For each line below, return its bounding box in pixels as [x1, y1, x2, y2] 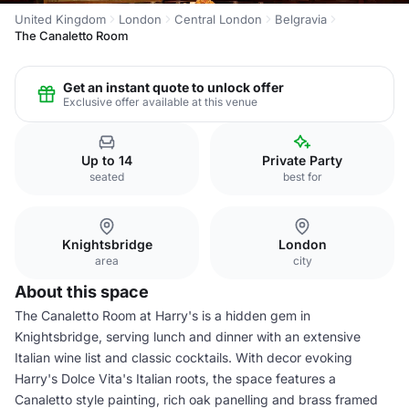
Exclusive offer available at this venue [63, 94, 257, 109]
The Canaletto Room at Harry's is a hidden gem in [15, 308, 310, 323]
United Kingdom [15, 12, 106, 26]
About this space [15, 282, 149, 301]
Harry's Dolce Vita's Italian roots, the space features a [15, 371, 336, 386]
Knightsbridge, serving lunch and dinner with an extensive [15, 329, 361, 344]
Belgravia [275, 12, 327, 26]
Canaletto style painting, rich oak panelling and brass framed [15, 392, 378, 407]
